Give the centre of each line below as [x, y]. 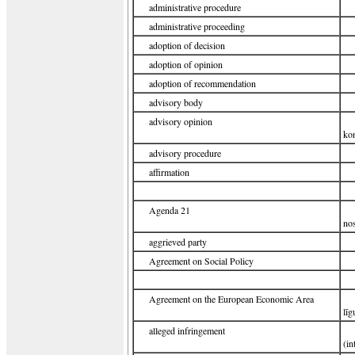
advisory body [176, 102]
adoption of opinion [186, 64]
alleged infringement [187, 330]
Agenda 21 [170, 210]
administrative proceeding [197, 26]
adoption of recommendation [202, 83]
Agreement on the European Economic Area [231, 299]
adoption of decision [187, 45]
